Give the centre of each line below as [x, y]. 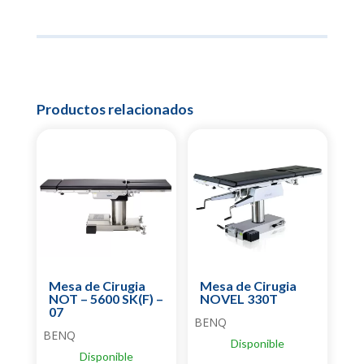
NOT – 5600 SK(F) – [106, 298]
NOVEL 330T [239, 298]
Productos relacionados [115, 108]
